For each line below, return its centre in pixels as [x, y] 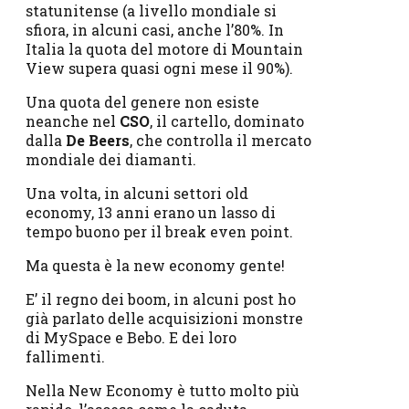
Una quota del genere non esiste [142, 101]
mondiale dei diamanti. [111, 159]
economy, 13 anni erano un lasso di [151, 212]
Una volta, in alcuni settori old [137, 193]
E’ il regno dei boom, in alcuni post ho [161, 299]
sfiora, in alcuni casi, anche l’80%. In [155, 29]
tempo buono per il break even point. [159, 231]
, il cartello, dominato [227, 121]
